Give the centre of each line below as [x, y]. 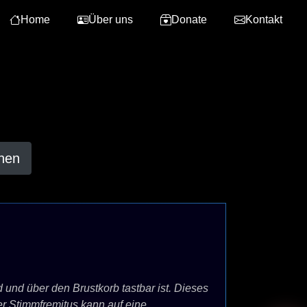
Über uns [111, 19]
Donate [189, 19]
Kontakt [264, 19]
